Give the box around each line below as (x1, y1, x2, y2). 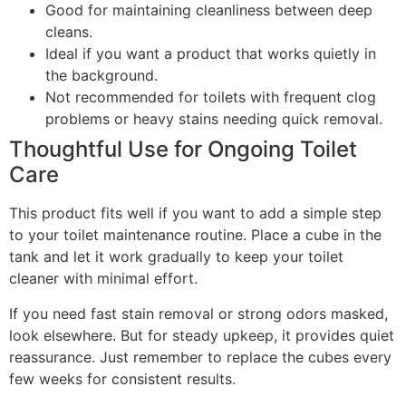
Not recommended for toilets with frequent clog (45, 88, 376, 107)
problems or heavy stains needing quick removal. (45, 110, 382, 129)
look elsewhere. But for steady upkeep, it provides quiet (9, 325, 394, 344)
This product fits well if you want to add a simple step (9, 204, 382, 223)
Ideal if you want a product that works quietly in (45, 44, 376, 63)
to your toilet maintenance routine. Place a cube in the (9, 226, 382, 245)
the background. (45, 66, 158, 85)
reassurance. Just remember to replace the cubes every (9, 347, 391, 366)
